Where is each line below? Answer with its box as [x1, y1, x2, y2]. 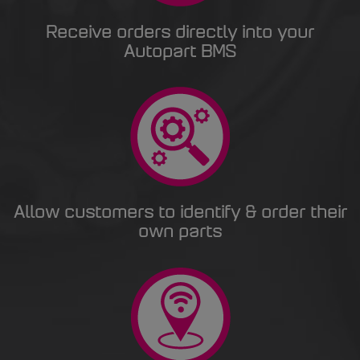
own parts [138, 224, 222, 241]
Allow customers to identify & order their [13, 205, 347, 222]
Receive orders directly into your [46, 25, 314, 42]
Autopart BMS [124, 44, 236, 61]
